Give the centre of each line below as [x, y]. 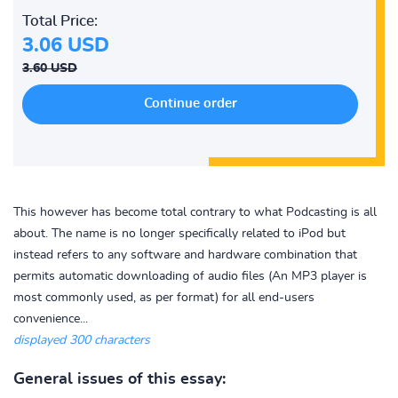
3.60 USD [50, 68]
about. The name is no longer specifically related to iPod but [179, 234]
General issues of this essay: [119, 379]
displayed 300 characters [82, 340]
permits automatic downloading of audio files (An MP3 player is [190, 276]
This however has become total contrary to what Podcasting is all [195, 212]
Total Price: [60, 21]
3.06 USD [66, 45]
